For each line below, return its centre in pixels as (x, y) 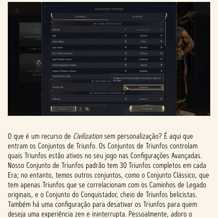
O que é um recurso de (40, 136)
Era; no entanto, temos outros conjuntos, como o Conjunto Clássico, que (109, 175)
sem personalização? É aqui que (148, 136)
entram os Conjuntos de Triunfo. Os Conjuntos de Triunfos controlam (103, 146)
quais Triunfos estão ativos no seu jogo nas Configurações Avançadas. (105, 155)
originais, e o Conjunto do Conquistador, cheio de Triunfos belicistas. (102, 194)
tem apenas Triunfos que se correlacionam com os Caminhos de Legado (107, 185)
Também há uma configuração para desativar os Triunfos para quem (102, 204)
